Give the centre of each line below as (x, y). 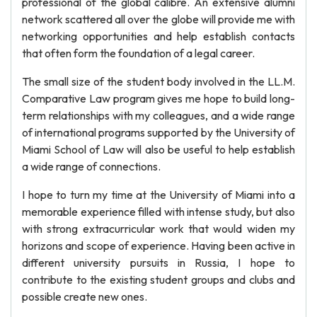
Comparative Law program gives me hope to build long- (158, 98)
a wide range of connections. (91, 166)
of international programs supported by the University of (158, 132)
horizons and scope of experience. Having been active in (158, 246)
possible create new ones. (85, 296)
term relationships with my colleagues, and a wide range (158, 115)
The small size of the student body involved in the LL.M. (158, 81)
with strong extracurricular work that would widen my (158, 229)
